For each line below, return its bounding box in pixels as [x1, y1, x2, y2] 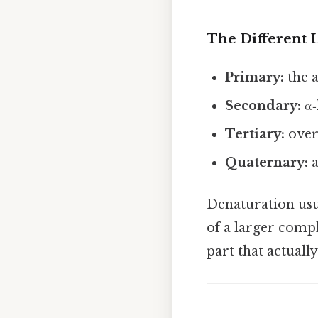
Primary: [225, 70, 285, 86]
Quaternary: [225, 155, 309, 171]
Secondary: [225, 98, 302, 114]
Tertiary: [225, 126, 285, 143]
